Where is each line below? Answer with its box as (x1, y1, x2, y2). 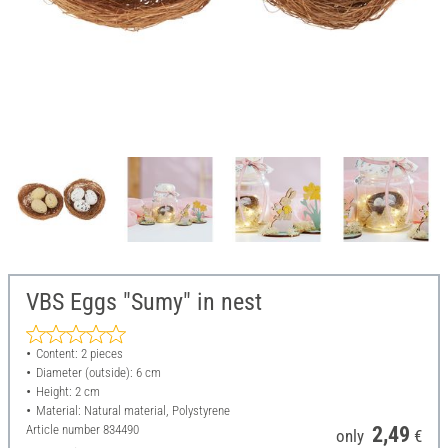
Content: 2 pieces (35, 346, 123, 362)
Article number (26, 422, 103, 438)
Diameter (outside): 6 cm (35, 365, 161, 381)
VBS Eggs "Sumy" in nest (26, 288, 262, 317)
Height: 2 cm (35, 384, 100, 400)
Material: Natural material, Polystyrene (35, 403, 230, 419)
